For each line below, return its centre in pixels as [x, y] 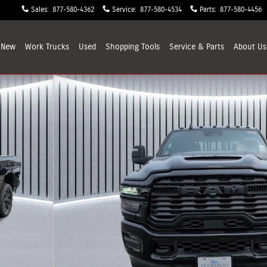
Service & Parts [197, 47]
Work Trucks [47, 47]
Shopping [123, 47]
